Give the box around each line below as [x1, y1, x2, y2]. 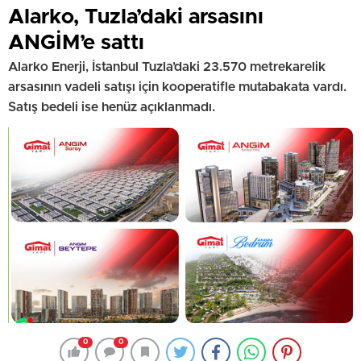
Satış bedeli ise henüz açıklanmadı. [8, 100, 215, 114]
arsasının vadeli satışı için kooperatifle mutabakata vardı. [8, 80, 346, 93]
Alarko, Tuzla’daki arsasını [8, 6, 263, 27]
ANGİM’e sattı [8, 31, 144, 53]
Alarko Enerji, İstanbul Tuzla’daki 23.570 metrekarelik [8, 60, 326, 73]
